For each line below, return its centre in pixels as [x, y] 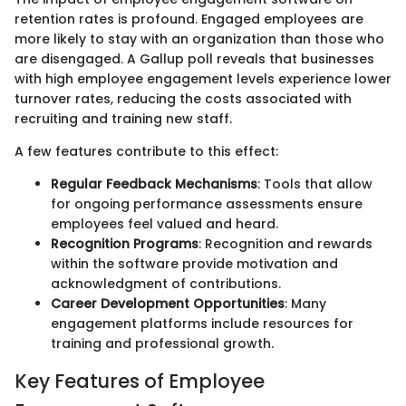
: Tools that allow [315, 184]
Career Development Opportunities [168, 303]
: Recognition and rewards [285, 243]
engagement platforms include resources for [202, 323]
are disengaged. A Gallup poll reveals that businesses [194, 58]
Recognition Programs [125, 243]
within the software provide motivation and [194, 263]
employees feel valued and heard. [164, 223]
